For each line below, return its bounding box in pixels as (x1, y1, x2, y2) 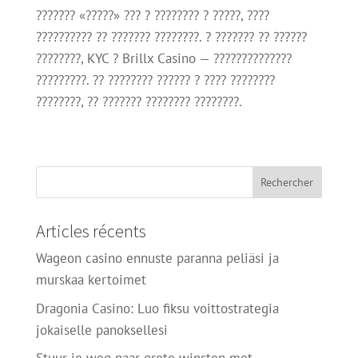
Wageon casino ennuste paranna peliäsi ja (35, 249, 279, 267)
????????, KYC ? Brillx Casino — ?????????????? (35, 50, 292, 67)
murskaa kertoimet (35, 271, 146, 288)
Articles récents (35, 220, 146, 242)
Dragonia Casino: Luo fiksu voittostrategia (35, 299, 279, 317)
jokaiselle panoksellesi (35, 320, 168, 339)
